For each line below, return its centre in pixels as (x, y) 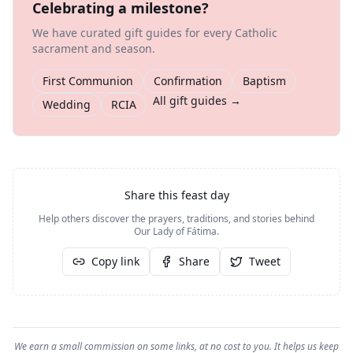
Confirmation (188, 81)
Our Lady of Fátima (175, 231)
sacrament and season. (94, 48)
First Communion (88, 81)
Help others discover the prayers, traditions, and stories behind (176, 219)
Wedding (67, 104)
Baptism (264, 81)
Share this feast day (176, 195)
